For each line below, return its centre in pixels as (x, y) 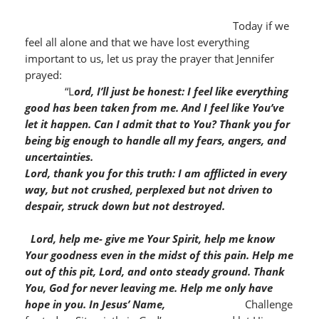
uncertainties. (60, 157)
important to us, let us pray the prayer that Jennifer (149, 58)
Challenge (268, 304)
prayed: (158, 75)
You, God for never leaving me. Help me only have (148, 288)
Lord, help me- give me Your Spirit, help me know (152, 239)
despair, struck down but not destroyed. (126, 206)
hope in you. (55, 304)
